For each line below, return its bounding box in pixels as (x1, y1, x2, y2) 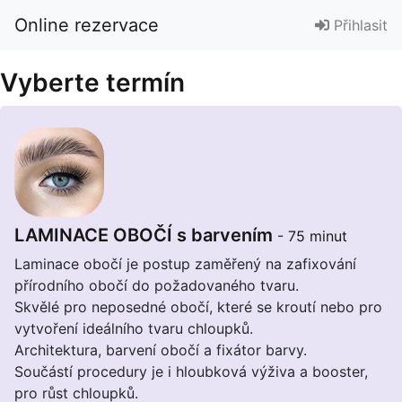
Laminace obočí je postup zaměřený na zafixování (14, 255, 356, 273)
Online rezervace (14, 14, 159, 36)
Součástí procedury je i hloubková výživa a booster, (14, 363, 368, 380)
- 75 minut (277, 227, 347, 245)
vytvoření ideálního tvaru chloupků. (14, 319, 253, 337)
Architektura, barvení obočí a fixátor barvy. (14, 341, 307, 359)
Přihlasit (329, 16, 388, 34)
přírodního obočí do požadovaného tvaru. (14, 276, 299, 294)
